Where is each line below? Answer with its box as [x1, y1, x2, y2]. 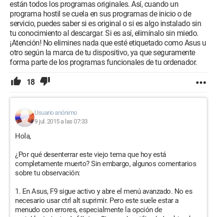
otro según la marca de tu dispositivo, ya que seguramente [10, 48, 195, 57]
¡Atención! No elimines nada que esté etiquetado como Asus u [10, 38, 206, 47]
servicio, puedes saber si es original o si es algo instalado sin [10, 19, 201, 28]
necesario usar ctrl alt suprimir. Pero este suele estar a [15, 196, 179, 205]
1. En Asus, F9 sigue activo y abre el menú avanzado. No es [15, 187, 192, 196]
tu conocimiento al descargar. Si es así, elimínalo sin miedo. [10, 29, 199, 38]
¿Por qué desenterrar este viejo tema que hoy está [15, 150, 166, 159]
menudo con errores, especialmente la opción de [15, 205, 162, 214]
